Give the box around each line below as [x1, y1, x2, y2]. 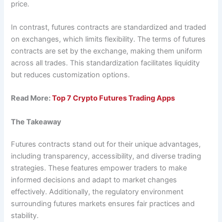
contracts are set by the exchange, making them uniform [11, 46, 203, 55]
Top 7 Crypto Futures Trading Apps [52, 94, 175, 103]
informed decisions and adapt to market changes [11, 175, 177, 185]
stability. [11, 211, 41, 221]
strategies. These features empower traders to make [11, 164, 187, 173]
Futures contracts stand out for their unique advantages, [11, 140, 201, 149]
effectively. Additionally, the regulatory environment [11, 187, 184, 197]
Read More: [11, 94, 53, 103]
